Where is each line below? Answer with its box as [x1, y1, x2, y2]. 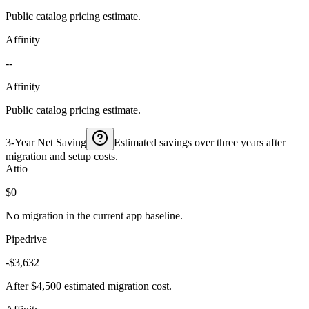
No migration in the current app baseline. [6, 209, 183, 221]
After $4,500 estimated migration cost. [6, 279, 172, 292]
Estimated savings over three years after [114, 136, 286, 148]
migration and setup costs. [6, 150, 118, 162]
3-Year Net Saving [6, 136, 86, 148]
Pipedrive [6, 232, 47, 245]
